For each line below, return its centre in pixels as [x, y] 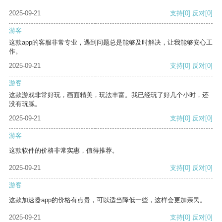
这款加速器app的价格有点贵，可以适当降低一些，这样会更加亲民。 [108, 200]
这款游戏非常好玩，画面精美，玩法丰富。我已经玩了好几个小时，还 [109, 95]
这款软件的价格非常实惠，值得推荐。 [64, 151]
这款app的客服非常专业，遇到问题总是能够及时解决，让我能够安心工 [111, 43]
